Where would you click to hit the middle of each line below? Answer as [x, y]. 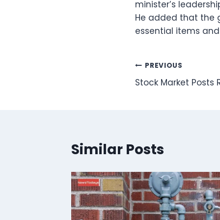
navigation [174, 89]
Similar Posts [118, 149]
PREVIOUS [164, 66]
